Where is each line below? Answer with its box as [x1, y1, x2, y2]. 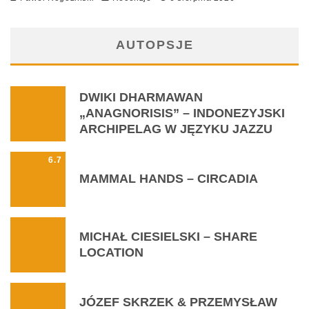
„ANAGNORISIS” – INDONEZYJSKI [79, 106, 285, 121]
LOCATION [79, 245, 143, 259]
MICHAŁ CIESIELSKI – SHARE [79, 229, 257, 243]
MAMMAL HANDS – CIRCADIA [79, 172, 258, 186]
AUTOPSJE [115, 37, 194, 52]
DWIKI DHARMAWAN [79, 90, 203, 105]
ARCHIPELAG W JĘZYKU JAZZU [79, 122, 272, 137]
